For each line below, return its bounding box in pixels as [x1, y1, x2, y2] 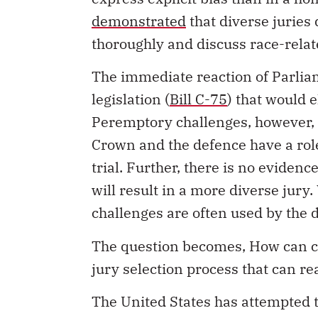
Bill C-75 [170, 89, 227, 109]
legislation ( [92, 89, 170, 109]
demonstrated [92, 11, 186, 31]
